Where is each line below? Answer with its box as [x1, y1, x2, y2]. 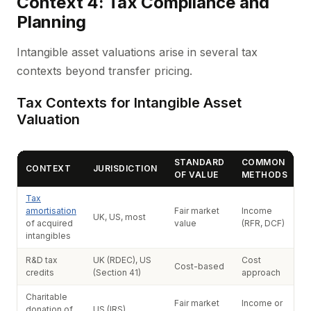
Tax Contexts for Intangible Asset [17, 94, 242, 111]
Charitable [26, 292, 67, 302]
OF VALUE [174, 169, 219, 180]
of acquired [26, 218, 73, 228]
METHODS [242, 169, 288, 180]
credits [26, 267, 54, 278]
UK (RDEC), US [93, 255, 151, 265]
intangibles [26, 230, 71, 241]
